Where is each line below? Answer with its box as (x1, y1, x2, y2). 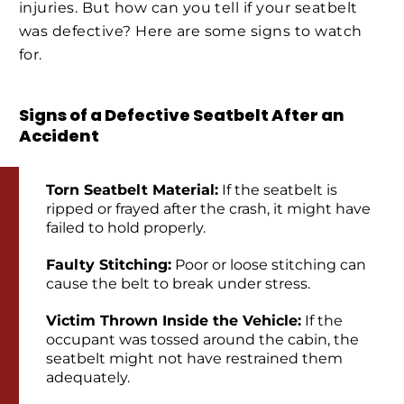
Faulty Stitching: (46, 256, 171, 274)
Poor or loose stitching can (171, 256, 366, 274)
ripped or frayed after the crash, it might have (46, 200, 371, 218)
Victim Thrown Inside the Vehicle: (46, 312, 301, 330)
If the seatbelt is (218, 181, 337, 199)
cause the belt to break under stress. (46, 275, 310, 293)
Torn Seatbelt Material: (46, 181, 218, 199)
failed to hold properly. (46, 219, 206, 237)
